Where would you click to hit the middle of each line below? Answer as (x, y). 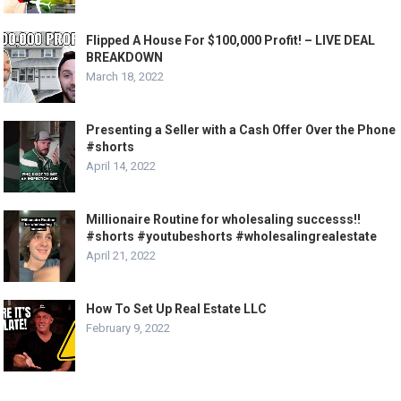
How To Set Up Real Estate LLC (177, 309)
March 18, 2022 (125, 77)
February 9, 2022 (128, 328)
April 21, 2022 (121, 256)
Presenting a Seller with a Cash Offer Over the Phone (241, 130)
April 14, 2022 (121, 166)
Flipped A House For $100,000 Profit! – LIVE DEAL (231, 41)
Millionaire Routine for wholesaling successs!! (224, 220)
